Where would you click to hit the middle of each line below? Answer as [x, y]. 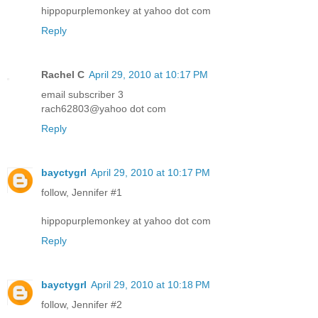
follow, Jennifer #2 [82, 305]
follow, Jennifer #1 [82, 193]
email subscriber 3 [82, 95]
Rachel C [63, 75]
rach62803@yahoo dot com [104, 109]
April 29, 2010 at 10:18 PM [150, 285]
